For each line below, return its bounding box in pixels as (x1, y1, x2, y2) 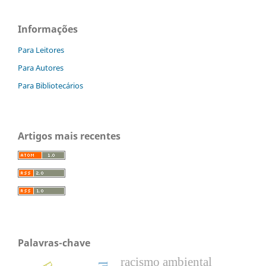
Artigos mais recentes (18, 129, 121, 142)
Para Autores (18, 62, 64, 74)
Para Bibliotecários (18, 80, 83, 91)
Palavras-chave (18, 236, 90, 249)
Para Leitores (18, 45, 64, 56)
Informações (18, 23, 78, 36)
